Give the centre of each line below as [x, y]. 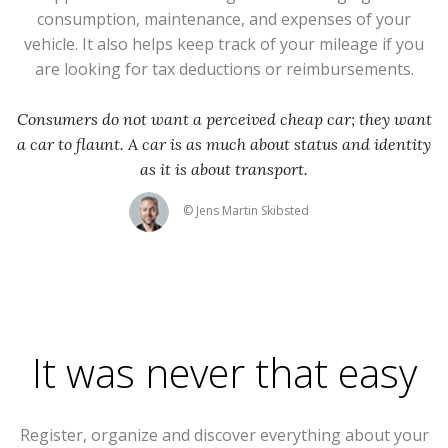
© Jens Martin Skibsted [246, 211]
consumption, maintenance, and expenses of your [224, 19]
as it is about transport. [224, 169]
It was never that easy [224, 373]
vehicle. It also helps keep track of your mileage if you [224, 44]
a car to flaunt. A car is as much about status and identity [224, 144]
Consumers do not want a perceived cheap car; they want [224, 119]
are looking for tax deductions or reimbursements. [224, 69]
